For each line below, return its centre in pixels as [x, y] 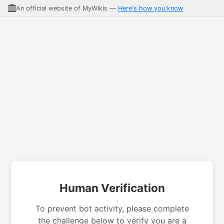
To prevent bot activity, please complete [112, 208]
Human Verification [112, 188]
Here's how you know [150, 8]
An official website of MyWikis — [67, 8]
